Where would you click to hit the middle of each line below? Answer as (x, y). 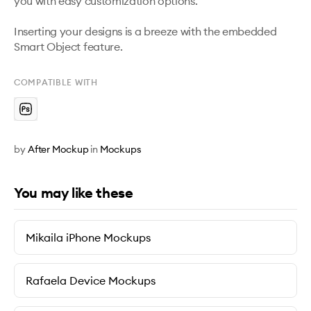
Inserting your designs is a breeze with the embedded (145, 31)
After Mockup (58, 149)
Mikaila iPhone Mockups (88, 237)
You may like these (74, 193)
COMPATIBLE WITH (56, 82)
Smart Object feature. (68, 47)
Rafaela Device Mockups (91, 280)
